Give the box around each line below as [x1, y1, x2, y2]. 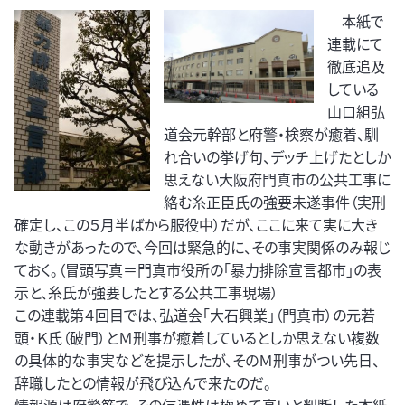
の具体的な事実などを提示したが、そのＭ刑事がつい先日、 [14, 349, 380, 372]
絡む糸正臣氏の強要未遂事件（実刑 [164, 191, 386, 213]
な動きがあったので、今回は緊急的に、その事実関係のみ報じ [14, 236, 391, 259]
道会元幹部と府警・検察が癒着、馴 [164, 123, 379, 146]
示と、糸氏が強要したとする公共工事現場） [14, 281, 278, 304]
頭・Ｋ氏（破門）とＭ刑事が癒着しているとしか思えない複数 [14, 326, 380, 349]
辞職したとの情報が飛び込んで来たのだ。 [14, 372, 271, 394]
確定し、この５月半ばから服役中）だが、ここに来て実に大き [14, 213, 378, 236]
